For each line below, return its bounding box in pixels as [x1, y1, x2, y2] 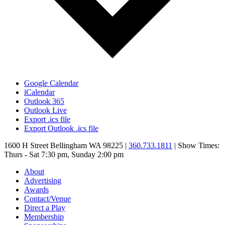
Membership [24, 212, 64, 221]
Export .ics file [24, 115, 70, 124]
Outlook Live [24, 105, 67, 115]
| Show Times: [172, 141, 219, 150]
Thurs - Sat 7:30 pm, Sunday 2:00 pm [4, 150, 124, 159]
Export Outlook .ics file [24, 124, 98, 133]
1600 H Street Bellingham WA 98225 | [4, 141, 129, 150]
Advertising [24, 176, 61, 185]
